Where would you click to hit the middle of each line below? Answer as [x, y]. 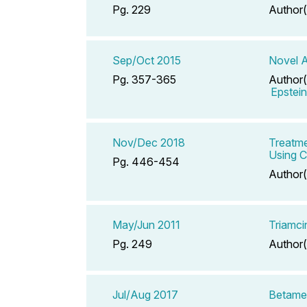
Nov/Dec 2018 [149, 142]
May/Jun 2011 [146, 224]
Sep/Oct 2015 [147, 60]
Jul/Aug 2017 [145, 294]
